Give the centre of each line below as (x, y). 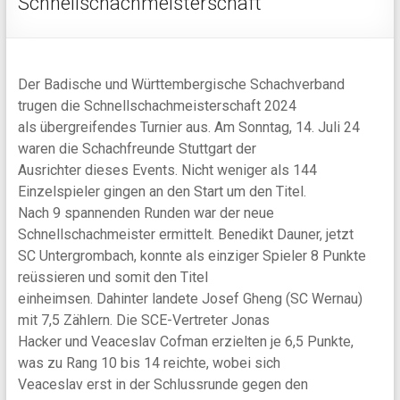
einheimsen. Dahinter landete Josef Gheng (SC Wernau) (190, 299)
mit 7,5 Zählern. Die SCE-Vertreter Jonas (143, 321)
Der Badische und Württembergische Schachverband (181, 85)
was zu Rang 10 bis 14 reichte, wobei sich (149, 363)
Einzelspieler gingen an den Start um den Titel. (162, 192)
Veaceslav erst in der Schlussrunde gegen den (162, 385)
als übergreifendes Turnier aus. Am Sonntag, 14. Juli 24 (188, 128)
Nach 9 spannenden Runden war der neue (146, 213)
